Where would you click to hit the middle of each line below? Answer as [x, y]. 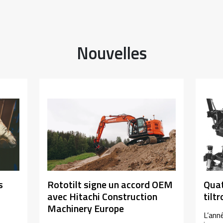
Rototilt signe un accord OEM [110, 185]
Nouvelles [111, 53]
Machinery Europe [86, 209]
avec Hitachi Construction [103, 197]
